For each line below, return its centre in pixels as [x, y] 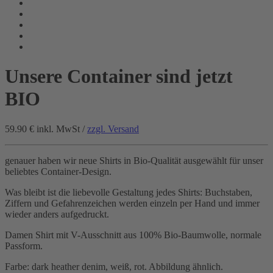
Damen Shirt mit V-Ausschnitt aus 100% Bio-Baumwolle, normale [133, 235]
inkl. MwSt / [62, 129]
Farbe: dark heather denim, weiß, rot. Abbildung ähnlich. [114, 266]
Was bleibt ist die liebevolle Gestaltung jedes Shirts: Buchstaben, [129, 192]
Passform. [24, 246]
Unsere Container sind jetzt [119, 76]
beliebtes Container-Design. [58, 171]
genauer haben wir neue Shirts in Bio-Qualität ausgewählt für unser [134, 160]
